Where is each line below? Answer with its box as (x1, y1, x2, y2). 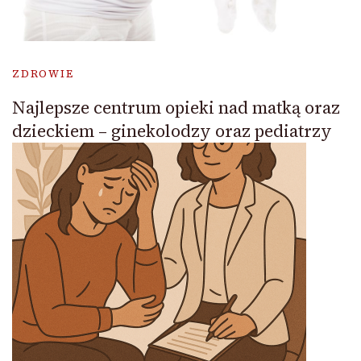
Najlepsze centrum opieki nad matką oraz (12, 96, 340, 120)
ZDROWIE (12, 67, 74, 81)
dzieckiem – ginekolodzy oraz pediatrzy (12, 119, 332, 143)
